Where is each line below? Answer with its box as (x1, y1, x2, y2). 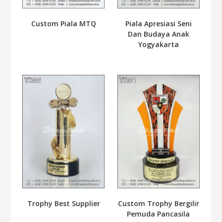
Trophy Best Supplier (27, 198, 100, 208)
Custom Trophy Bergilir (117, 198, 199, 208)
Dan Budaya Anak (127, 29, 189, 39)
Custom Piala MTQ (31, 19, 96, 29)
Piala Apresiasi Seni (125, 19, 192, 29)
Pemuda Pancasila (127, 209, 190, 219)
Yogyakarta (138, 40, 179, 50)
